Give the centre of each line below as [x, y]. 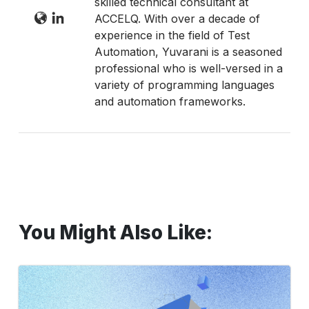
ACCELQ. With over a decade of [177, 19]
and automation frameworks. [170, 102]
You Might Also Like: [115, 232]
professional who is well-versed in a [188, 69]
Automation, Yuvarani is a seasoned [188, 52]
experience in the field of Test [172, 36]
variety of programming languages [184, 85]
